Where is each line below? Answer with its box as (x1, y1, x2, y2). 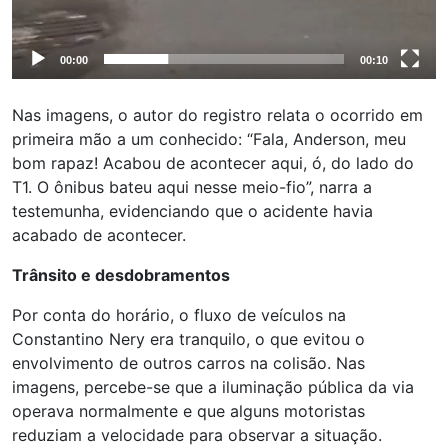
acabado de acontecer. (12, 225, 186, 246)
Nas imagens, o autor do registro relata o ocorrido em (12, 105, 423, 126)
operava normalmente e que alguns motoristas (12, 401, 365, 422)
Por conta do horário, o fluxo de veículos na (12, 305, 346, 326)
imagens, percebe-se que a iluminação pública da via (12, 377, 414, 398)
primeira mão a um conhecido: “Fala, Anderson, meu (12, 129, 406, 150)
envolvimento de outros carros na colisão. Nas (12, 353, 365, 374)
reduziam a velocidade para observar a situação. (12, 425, 382, 446)
